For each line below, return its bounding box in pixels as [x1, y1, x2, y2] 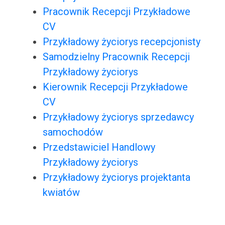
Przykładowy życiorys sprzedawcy [42, 111, 194, 124]
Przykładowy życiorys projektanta [42, 171, 190, 184]
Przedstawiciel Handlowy [42, 141, 155, 154]
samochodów [42, 126, 103, 139]
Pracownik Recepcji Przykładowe [42, 6, 190, 18]
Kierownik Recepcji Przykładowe [42, 81, 188, 93]
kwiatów [42, 186, 80, 199]
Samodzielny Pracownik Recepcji [42, 51, 190, 63]
